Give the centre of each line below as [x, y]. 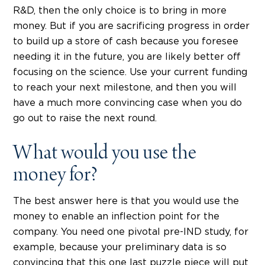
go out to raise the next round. [85, 119]
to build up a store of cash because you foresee [126, 42]
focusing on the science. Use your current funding [130, 72]
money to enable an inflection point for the [116, 217]
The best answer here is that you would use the [126, 201]
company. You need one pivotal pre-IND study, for [131, 232]
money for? [55, 177]
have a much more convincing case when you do [127, 103]
